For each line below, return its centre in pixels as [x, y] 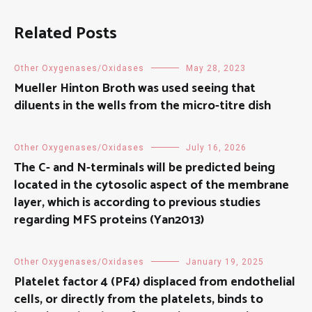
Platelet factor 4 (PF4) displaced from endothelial [155, 282]
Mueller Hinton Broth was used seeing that [135, 89]
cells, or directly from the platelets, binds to [139, 300]
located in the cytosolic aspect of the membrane [151, 186]
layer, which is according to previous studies [137, 203]
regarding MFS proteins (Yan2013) [109, 220]
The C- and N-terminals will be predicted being [145, 168]
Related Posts [65, 34]
